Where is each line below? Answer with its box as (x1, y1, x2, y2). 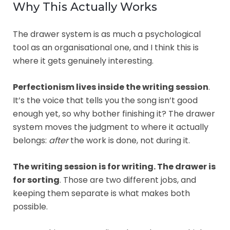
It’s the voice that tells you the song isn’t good (13, 94, 198, 106)
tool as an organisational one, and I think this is (13, 41, 199, 53)
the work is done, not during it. (68, 134, 190, 146)
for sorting (13, 174, 60, 186)
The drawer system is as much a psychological (13, 28, 201, 40)
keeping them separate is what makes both (13, 187, 190, 199)
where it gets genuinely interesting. (13, 54, 154, 67)
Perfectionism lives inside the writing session (13, 81, 208, 93)
